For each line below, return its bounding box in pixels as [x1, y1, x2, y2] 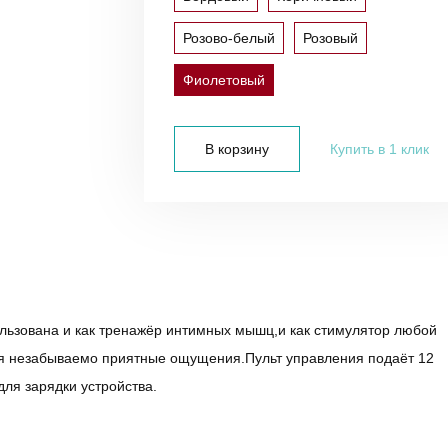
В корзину [205, 140, 269, 157]
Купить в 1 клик [330, 140, 429, 157]
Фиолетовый [183, 71, 265, 88]
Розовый [303, 29, 358, 46]
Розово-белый [183, 29, 275, 46]
